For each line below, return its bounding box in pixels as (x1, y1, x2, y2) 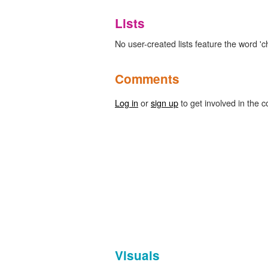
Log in (115, 96, 138, 109)
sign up (151, 96, 178, 109)
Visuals (115, 246, 160, 264)
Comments (115, 69, 179, 87)
